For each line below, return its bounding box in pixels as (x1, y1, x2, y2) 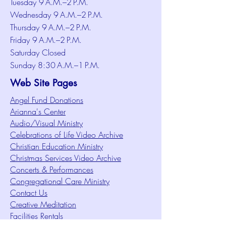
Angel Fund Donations (10, 94, 83, 105)
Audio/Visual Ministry (10, 118, 83, 129)
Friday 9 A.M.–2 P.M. (10, 34, 82, 45)
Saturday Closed (10, 47, 66, 58)
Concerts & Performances (10, 164, 93, 175)
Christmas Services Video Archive (10, 152, 121, 163)
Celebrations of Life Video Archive (10, 129, 123, 140)
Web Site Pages (10, 77, 77, 89)
